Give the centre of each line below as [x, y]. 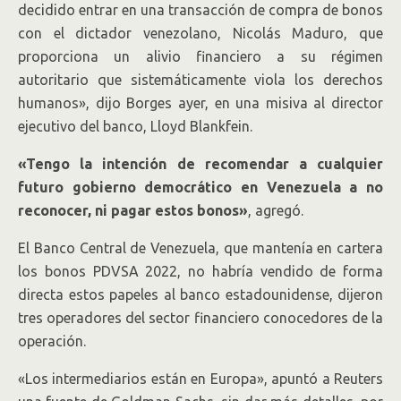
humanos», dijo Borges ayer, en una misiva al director [200, 102]
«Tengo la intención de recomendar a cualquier [200, 163]
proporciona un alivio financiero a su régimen [200, 56]
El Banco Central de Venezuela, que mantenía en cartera [200, 247]
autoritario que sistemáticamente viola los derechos [200, 79]
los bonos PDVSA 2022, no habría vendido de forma [200, 271]
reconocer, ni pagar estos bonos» [133, 210]
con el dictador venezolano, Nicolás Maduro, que [200, 33]
